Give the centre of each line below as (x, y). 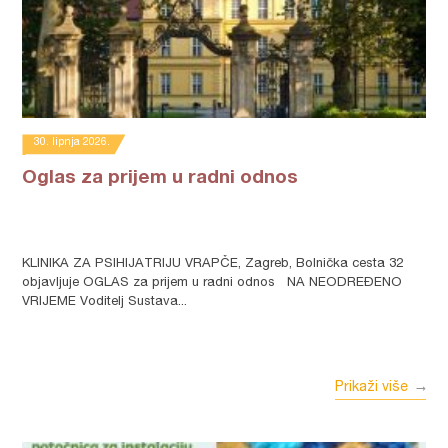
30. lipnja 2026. (72, 142)
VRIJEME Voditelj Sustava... (105, 302)
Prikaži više (371, 388)
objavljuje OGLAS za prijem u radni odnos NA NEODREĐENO (212, 283)
